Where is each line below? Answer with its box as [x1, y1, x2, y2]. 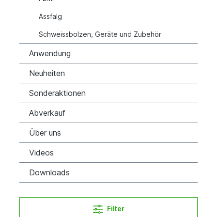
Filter [107, 204, 124, 213]
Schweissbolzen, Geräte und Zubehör [39, 30, 161, 38]
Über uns [29, 127, 61, 138]
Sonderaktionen [29, 88, 86, 98]
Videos [29, 147, 54, 157]
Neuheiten [29, 68, 65, 78]
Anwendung [29, 48, 71, 58]
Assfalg [39, 12, 62, 20]
